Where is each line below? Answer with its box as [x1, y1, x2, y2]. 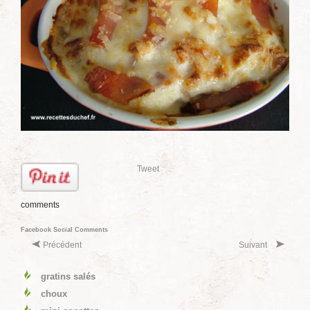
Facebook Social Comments [21, 226, 108, 233]
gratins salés [41, 271, 95, 282]
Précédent [43, 240, 82, 250]
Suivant [239, 240, 267, 250]
